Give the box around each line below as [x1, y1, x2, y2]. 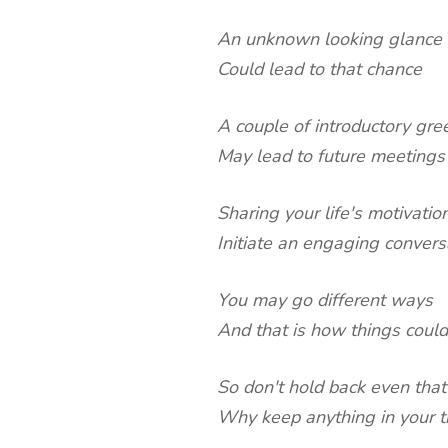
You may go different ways [217, 288, 433, 313]
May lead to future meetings [217, 144, 445, 169]
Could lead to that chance [217, 57, 422, 82]
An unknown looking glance [217, 27, 442, 52]
